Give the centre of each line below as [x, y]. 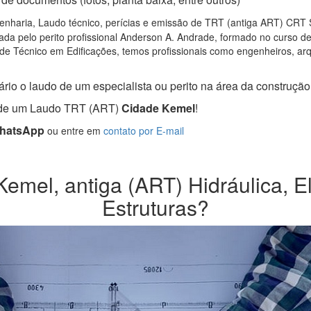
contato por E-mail [144, 131]
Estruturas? [155, 208]
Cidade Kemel [157, 108]
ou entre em [74, 131]
